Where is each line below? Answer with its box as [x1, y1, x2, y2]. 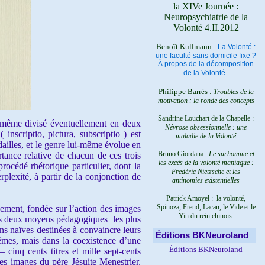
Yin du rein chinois [178, 212, 234, 220]
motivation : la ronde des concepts [157, 96, 254, 105]
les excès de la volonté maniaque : [158, 159, 254, 167]
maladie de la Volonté [176, 132, 236, 140]
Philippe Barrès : [158, 87, 214, 96]
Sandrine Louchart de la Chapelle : [158, 114, 254, 122]
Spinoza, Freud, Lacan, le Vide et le [156, 203, 256, 211]
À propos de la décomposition [158, 60, 254, 68]
